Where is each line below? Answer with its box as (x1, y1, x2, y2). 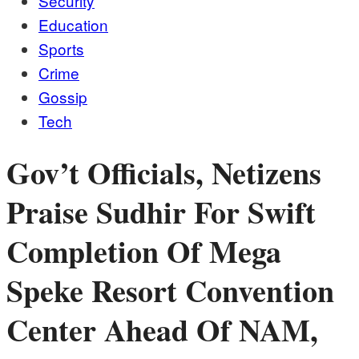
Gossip (38, 86, 87, 107)
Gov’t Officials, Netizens (6, 151, 321, 196)
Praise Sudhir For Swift (6, 190, 316, 235)
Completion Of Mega (6, 229, 281, 274)
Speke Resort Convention (6, 268, 334, 313)
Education (38, 14, 108, 35)
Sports (38, 38, 84, 59)
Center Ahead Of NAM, (6, 308, 318, 353)
